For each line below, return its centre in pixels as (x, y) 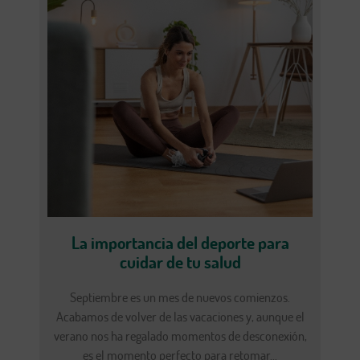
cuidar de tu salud (180, 262)
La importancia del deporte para (180, 243)
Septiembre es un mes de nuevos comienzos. (180, 298)
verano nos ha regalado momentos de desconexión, (180, 336)
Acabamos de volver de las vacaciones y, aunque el (180, 317)
